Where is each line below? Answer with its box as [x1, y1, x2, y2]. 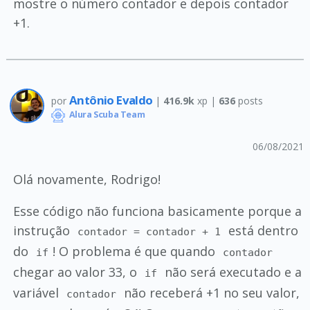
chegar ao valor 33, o [12, 264, 140, 280]
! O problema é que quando [53, 243, 219, 259]
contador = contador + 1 [77, 226, 221, 238]
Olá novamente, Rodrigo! [12, 171, 161, 188]
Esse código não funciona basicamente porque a [12, 203, 302, 219]
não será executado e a [161, 264, 302, 280]
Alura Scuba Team [66, 109, 145, 121]
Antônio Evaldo [69, 91, 155, 108]
